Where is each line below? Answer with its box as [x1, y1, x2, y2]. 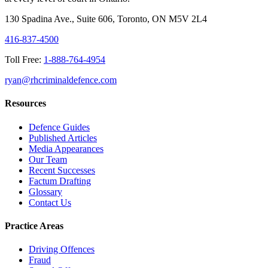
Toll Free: [5, 54, 41, 65]
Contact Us [29, 197, 71, 208]
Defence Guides [29, 121, 90, 132]
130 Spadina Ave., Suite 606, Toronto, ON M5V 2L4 [5, 14, 207, 25]
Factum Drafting [29, 175, 91, 186]
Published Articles [29, 132, 97, 143]
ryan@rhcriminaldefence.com [5, 75, 117, 86]
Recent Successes [29, 165, 95, 175]
